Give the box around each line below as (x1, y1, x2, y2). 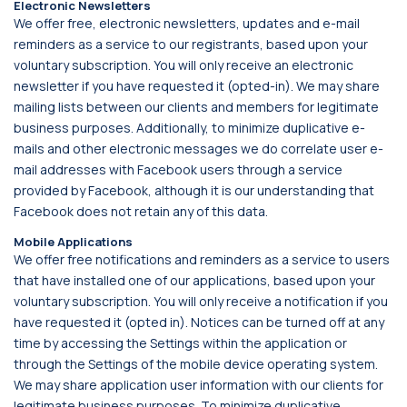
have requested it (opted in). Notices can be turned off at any (14, 313, 384, 331)
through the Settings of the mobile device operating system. (14, 355, 378, 372)
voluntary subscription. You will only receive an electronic (14, 56, 353, 74)
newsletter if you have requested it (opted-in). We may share (14, 77, 380, 94)
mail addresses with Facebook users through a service (14, 161, 342, 178)
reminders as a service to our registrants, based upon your (14, 35, 368, 53)
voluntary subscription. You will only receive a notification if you (14, 293, 388, 310)
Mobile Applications (14, 233, 133, 250)
